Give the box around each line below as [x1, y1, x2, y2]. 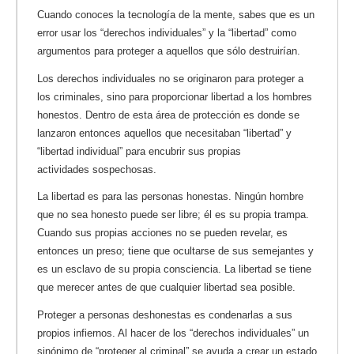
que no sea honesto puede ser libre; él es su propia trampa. [37, 209, 309, 221]
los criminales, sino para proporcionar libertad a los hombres [37, 90, 312, 103]
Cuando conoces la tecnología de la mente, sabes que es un [37, 8, 314, 21]
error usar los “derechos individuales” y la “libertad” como [37, 26, 296, 39]
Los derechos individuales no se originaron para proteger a [37, 72, 303, 85]
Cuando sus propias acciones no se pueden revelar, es [37, 227, 288, 239]
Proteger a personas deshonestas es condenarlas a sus [37, 309, 292, 322]
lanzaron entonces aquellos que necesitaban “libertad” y [37, 126, 292, 139]
